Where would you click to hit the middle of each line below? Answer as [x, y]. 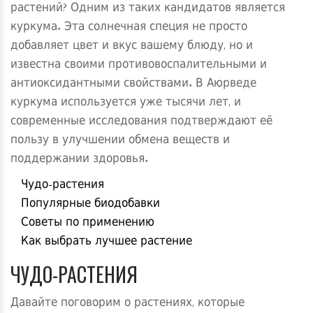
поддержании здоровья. [79, 160]
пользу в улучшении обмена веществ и [120, 141]
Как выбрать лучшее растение [107, 242]
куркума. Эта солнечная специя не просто [129, 28]
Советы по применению [88, 223]
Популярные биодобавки [90, 204]
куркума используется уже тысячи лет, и [126, 103]
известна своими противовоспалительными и [139, 65]
